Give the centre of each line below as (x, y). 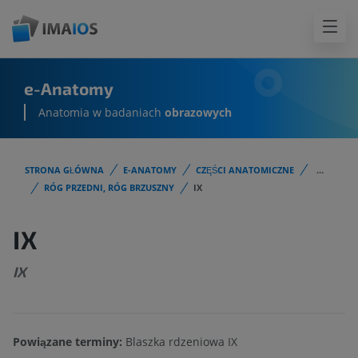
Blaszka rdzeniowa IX (181, 342)
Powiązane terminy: (69, 342)
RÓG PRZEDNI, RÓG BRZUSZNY (109, 188)
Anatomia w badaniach (101, 113)
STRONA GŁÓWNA (64, 170)
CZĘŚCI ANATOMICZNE (245, 170)
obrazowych (198, 113)
